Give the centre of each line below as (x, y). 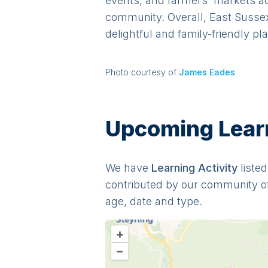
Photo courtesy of (141, 72)
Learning (173, 168)
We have (127, 168)
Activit (213, 168)
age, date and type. (154, 201)
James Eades (207, 72)
